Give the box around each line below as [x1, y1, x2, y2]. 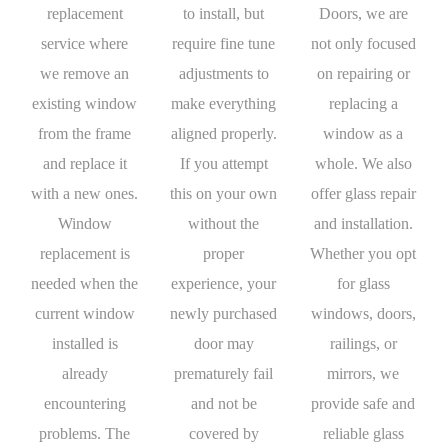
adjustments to [178, 65, 269, 83]
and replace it [42, 155, 127, 173]
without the [188, 215, 260, 233]
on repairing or [316, 65, 410, 83]
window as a [323, 125, 404, 143]
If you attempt [179, 155, 268, 173]
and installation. [313, 215, 413, 233]
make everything [171, 95, 277, 113]
